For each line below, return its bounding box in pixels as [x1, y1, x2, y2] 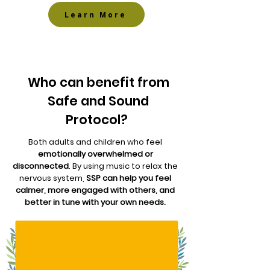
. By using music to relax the [69, 160, 178, 172]
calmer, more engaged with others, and [16, 184, 175, 196]
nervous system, [19, 172, 86, 184]
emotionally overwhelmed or [37, 148, 153, 160]
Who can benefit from [27, 74, 169, 91]
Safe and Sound [48, 92, 149, 110]
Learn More [64, 9, 127, 20]
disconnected [13, 160, 69, 172]
